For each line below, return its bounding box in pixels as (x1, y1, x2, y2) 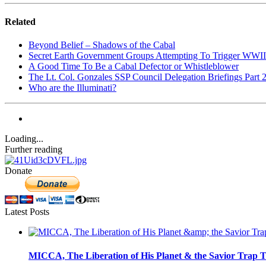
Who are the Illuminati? (28, 83, 116, 93)
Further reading (5, 144, 62, 155)
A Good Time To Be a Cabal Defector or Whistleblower (28, 61, 239, 72)
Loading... (5, 134, 43, 144)
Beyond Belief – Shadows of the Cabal (28, 40, 175, 50)
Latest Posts (5, 207, 49, 217)
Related (5, 17, 36, 27)
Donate (5, 166, 32, 176)
